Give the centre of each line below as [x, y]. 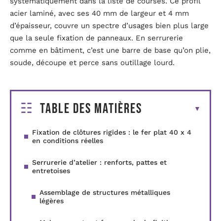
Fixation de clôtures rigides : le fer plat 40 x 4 [112, 132]
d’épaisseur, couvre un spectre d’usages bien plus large [109, 25]
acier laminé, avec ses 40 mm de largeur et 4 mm [99, 13]
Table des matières [91, 109]
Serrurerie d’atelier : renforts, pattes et [99, 163]
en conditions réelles [68, 141]
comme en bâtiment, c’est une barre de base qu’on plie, [110, 50]
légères [52, 201]
